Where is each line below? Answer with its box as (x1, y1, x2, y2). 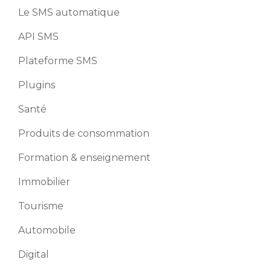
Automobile (18, 224, 76, 236)
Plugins (18, 79, 55, 91)
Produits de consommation (18, 128, 149, 139)
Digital (18, 249, 49, 260)
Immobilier (18, 176, 70, 188)
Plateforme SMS (18, 55, 97, 67)
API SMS (18, 31, 59, 42)
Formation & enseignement (18, 152, 151, 163)
